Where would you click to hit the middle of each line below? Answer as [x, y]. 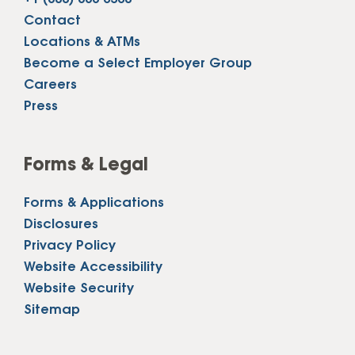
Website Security [79, 288]
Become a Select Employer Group [138, 63]
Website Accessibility [93, 267]
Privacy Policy [70, 246]
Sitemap [52, 310]
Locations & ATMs [82, 42]
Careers [50, 85]
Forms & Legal [86, 165]
